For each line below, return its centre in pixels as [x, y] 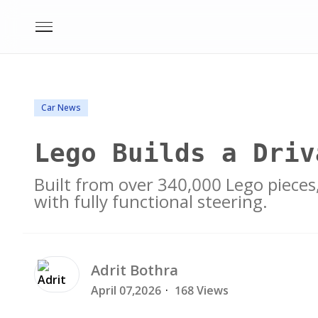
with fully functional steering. [151, 201]
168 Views [202, 290]
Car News [61, 108]
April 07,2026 [126, 290]
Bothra [154, 270]
